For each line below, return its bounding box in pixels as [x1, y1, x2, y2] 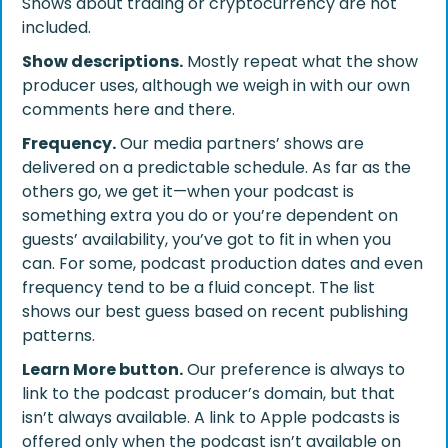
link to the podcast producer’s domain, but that [22, 381, 395, 405]
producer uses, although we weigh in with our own [22, 73, 410, 97]
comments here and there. [22, 97, 235, 121]
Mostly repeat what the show [183, 49, 418, 73]
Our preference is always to [183, 357, 405, 381]
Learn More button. [22, 357, 183, 381]
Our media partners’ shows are [116, 131, 364, 155]
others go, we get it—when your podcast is [22, 179, 354, 203]
